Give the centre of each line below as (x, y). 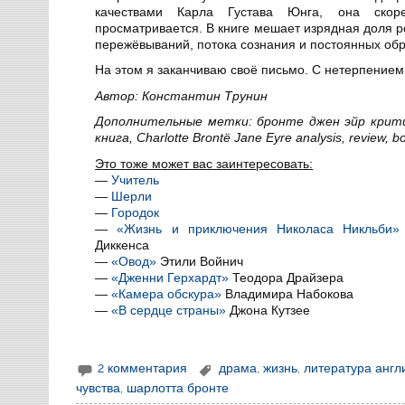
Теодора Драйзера (287, 277)
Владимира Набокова (288, 293)
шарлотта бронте (178, 387)
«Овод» (134, 261)
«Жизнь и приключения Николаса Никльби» (259, 228)
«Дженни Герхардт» (170, 277)
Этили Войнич (200, 261)
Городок (136, 212)
